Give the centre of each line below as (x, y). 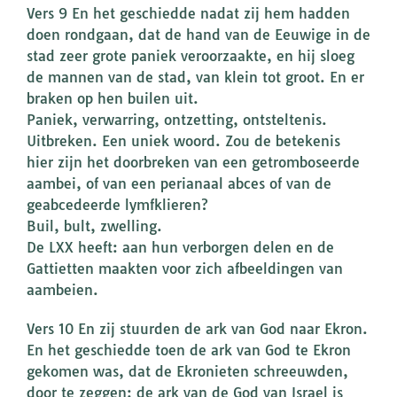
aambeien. (62, 290)
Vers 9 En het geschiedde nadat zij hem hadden (188, 14)
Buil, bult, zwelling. (94, 226)
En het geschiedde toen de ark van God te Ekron (189, 350)
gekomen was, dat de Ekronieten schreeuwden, (187, 372)
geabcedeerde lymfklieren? (117, 205)
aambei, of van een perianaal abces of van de (179, 184)
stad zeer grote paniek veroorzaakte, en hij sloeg (191, 56)
